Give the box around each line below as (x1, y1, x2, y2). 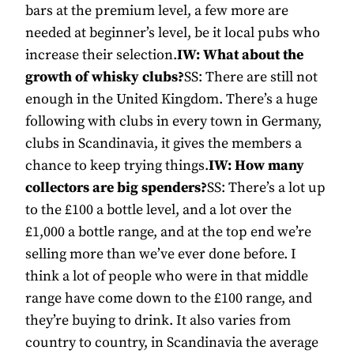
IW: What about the (177, 46, 303, 65)
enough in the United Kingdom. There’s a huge (25, 90, 318, 109)
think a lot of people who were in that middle (25, 267, 308, 286)
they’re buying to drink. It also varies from (25, 311, 291, 330)
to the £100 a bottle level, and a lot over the (25, 201, 292, 220)
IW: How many (209, 156, 304, 175)
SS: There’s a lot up (207, 179, 326, 198)
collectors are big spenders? (25, 179, 207, 198)
